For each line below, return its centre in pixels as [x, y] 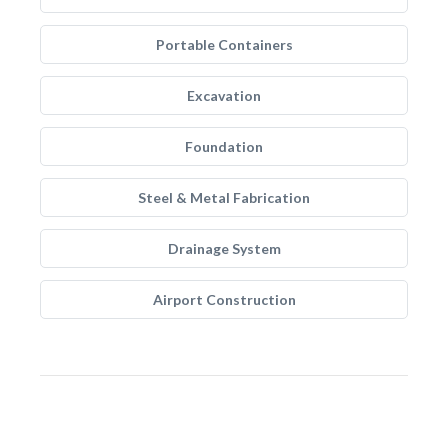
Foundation [224, 146]
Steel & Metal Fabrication [224, 197]
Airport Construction [224, 299]
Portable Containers [224, 44]
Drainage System [224, 248]
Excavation [224, 95]
